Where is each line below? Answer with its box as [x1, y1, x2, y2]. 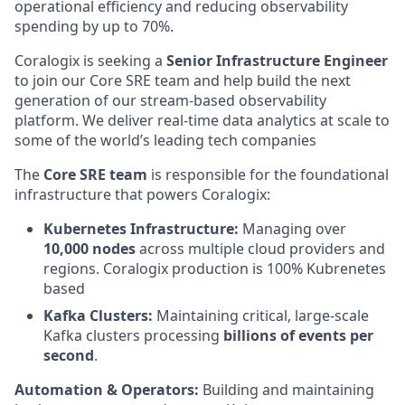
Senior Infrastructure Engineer [166, 50, 388, 71]
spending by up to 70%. [14, 15, 174, 36]
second [43, 344, 94, 365]
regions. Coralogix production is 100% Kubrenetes [43, 258, 386, 278]
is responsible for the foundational [147, 164, 389, 184]
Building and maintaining [199, 379, 374, 400]
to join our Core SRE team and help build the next [14, 70, 351, 90]
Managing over [239, 218, 346, 239]
